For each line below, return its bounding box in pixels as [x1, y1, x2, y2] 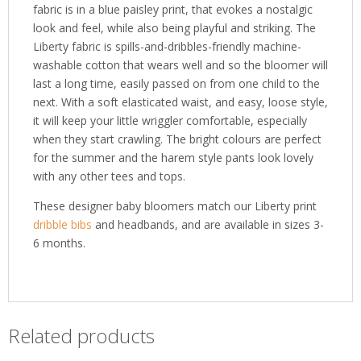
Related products [8, 322, 155, 349]
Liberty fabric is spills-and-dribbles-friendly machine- [33, 38, 301, 54]
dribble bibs [33, 216, 95, 232]
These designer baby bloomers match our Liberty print [33, 197, 317, 214]
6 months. [33, 234, 85, 251]
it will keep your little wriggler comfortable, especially [33, 112, 307, 128]
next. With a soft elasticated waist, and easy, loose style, [33, 93, 328, 110]
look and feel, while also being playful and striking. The [33, 19, 316, 35]
